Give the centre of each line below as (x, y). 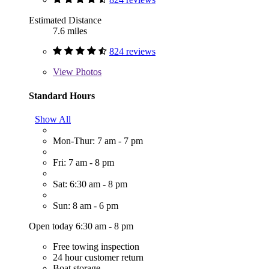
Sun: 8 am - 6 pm (86, 206)
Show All (53, 119)
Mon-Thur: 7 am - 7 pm (98, 141)
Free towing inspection (96, 247)
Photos (87, 72)
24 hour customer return (98, 258)
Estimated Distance (65, 20)
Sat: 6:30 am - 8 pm (90, 184)
